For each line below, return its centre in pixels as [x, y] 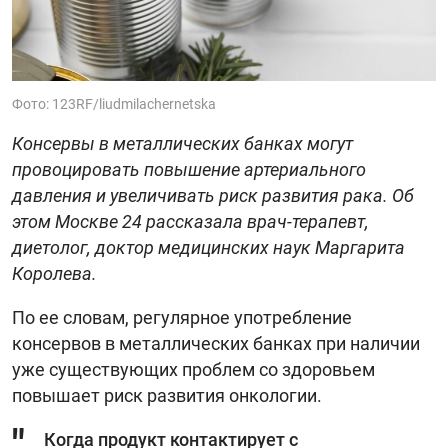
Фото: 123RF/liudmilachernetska [114, 103]
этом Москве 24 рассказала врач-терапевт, [190, 221]
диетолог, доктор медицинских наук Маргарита [208, 247]
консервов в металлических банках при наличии [216, 343]
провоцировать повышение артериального [189, 169]
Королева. [54, 273]
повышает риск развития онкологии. [167, 395]
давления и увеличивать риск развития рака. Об [213, 195]
